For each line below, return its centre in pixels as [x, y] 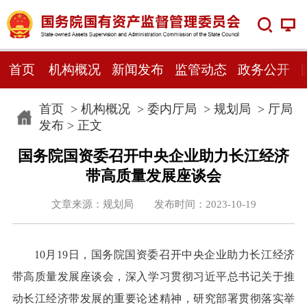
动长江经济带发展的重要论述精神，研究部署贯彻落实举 [153, 299]
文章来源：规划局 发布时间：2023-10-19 [153, 204]
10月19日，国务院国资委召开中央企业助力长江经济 [164, 255]
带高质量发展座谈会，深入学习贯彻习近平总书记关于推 [153, 277]
